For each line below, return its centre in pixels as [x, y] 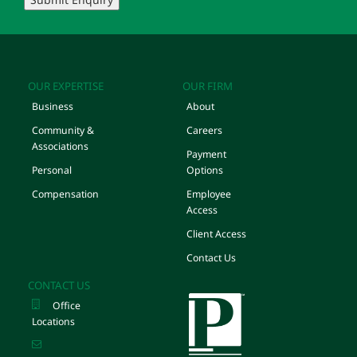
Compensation [65, 194]
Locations [53, 321]
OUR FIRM [208, 86]
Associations [60, 146]
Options [205, 170]
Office [67, 305]
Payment [206, 154]
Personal [52, 170]
